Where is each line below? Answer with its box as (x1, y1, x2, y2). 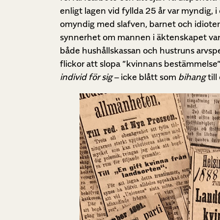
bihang (178, 72, 206, 82)
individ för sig (60, 72, 112, 82)
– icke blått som (112, 72, 178, 82)
